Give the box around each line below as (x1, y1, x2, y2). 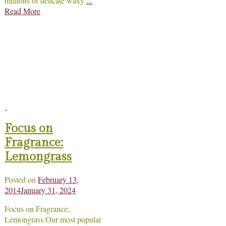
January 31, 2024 (21, 184, 76, 195)
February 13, (38, 174, 79, 185)
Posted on (5, 174, 38, 185)
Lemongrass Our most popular (5, 213, 102, 224)
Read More (5, 5, 41, 16)
